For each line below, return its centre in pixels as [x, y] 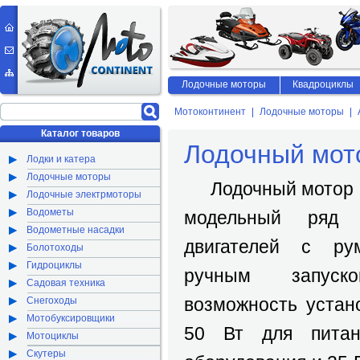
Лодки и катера [61, 159]
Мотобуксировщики [71, 318]
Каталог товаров [80, 133]
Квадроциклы [323, 84]
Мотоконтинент [210, 112]
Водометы [50, 212]
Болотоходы [55, 247]
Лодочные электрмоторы [84, 194]
